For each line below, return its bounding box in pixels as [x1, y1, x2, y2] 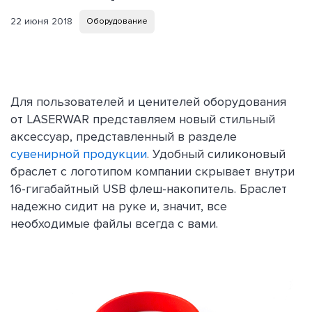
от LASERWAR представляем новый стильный [10, 111, 275, 127]
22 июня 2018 [10, 15, 72, 28]
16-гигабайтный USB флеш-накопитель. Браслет [10, 180, 287, 196]
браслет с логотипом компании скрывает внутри [10, 163, 295, 179]
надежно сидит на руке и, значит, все [10, 198, 227, 214]
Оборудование [86, 15, 148, 26]
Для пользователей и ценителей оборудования [10, 93, 286, 109]
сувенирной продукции [10, 146, 147, 162]
